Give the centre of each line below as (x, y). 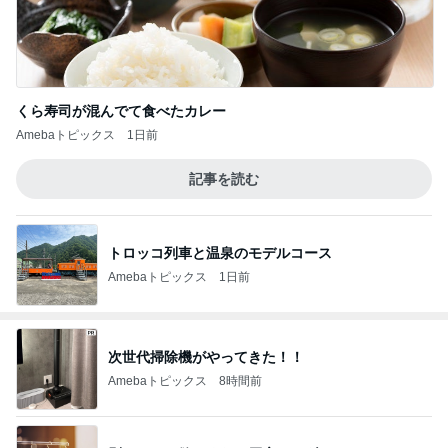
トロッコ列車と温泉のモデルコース (220, 252)
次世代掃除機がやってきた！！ (206, 356)
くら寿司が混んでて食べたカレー (121, 111)
